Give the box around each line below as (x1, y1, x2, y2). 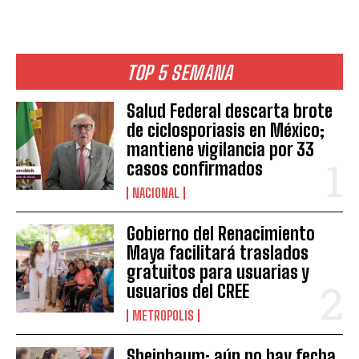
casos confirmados (127, 157, 264, 179)
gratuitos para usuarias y (127, 260, 310, 283)
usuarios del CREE (127, 280, 250, 302)
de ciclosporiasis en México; (127, 119, 325, 141)
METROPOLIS (132, 307, 195, 323)
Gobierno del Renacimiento (127, 222, 316, 244)
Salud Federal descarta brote (127, 99, 333, 122)
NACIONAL (132, 184, 180, 200)
